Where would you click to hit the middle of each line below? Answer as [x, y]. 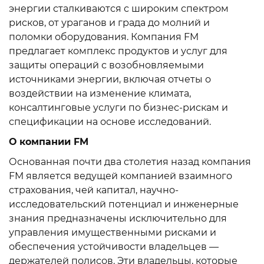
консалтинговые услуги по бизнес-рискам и [118, 108]
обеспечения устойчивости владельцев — [114, 247]
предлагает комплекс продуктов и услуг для [118, 51]
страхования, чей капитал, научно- [94, 190]
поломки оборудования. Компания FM [104, 37]
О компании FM [49, 142]
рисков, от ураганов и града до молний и [109, 23]
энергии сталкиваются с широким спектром [119, 9]
